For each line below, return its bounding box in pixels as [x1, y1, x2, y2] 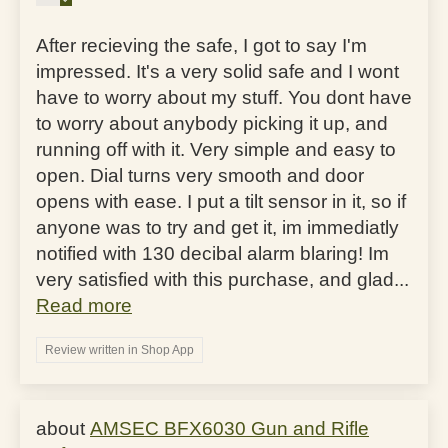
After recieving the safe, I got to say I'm [36, 34, 367, 56]
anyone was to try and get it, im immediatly [36, 216, 399, 238]
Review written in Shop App [45, 342, 194, 357]
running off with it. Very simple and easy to [36, 138, 396, 160]
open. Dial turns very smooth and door [36, 164, 364, 186]
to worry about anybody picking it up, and [36, 112, 388, 134]
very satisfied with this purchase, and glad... [36, 268, 409, 290]
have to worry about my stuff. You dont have [36, 86, 412, 108]
